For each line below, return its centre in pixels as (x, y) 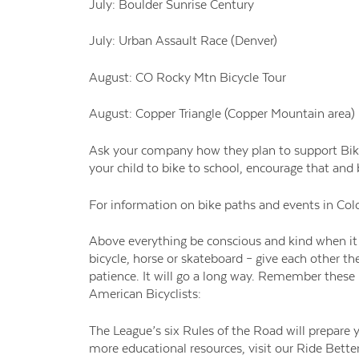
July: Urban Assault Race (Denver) (183, 41)
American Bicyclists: (145, 294)
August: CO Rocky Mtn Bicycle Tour (187, 77)
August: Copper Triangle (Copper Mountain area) (222, 114)
